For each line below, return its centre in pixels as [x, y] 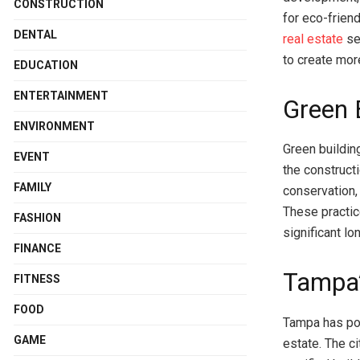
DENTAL [35, 34]
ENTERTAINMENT [61, 95]
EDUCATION [46, 65]
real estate [313, 39]
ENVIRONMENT [54, 126]
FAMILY [33, 187]
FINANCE [37, 248]
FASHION [37, 217]
